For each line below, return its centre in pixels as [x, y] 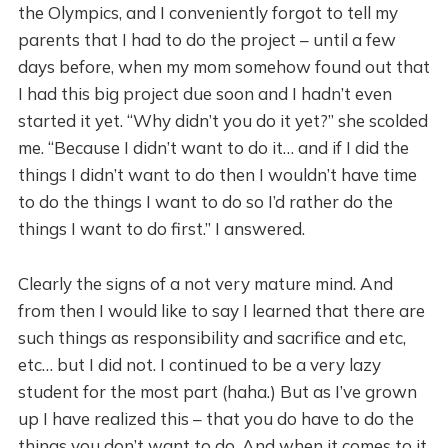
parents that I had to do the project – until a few [206, 39]
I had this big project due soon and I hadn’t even [204, 93]
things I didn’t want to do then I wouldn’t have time [217, 174]
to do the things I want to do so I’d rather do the [205, 201]
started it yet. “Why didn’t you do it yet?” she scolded [222, 120]
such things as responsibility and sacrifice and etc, [211, 337]
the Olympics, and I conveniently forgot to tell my [207, 12]
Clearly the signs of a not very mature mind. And [205, 283]
